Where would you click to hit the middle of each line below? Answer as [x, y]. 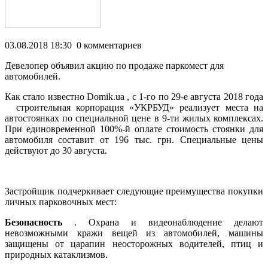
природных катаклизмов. [56, 254]
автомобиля [32, 139]
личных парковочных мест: [61, 202]
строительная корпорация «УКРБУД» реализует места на [134, 107]
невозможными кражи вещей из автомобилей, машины [134, 233]
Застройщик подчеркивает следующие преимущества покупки [134, 191]
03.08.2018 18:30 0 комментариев [73, 45]
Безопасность [33, 222]
